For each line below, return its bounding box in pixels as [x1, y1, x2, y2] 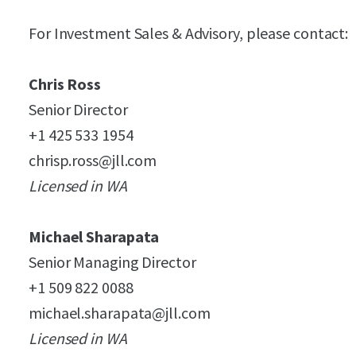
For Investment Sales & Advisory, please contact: [29, 23, 349, 43]
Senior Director [29, 99, 128, 119]
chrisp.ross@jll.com [29, 150, 157, 170]
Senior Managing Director [29, 252, 196, 272]
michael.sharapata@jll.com [29, 303, 211, 323]
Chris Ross [29, 74, 101, 94]
